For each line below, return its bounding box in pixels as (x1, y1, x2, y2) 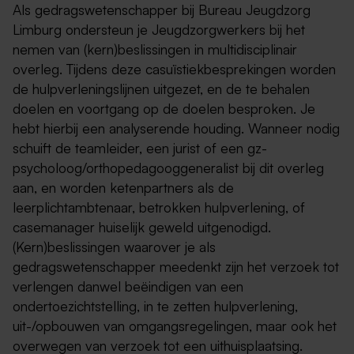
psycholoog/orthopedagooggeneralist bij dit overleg (13, 159, 324, 177)
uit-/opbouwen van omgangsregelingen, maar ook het (13, 317, 337, 335)
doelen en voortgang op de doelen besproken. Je (13, 100, 315, 118)
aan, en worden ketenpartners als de (13, 179, 234, 197)
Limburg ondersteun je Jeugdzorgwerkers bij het (13, 21, 305, 39)
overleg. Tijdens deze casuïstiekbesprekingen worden (13, 60, 336, 78)
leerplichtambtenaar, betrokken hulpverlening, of (13, 198, 305, 217)
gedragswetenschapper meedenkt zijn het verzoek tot (13, 258, 339, 276)
